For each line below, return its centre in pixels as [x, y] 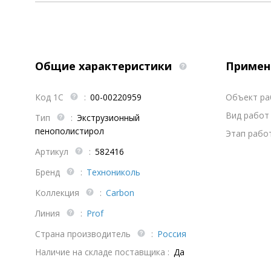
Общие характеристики [105, 66]
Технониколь [113, 172]
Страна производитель [84, 234]
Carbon [120, 193]
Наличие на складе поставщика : [102, 252]
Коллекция [58, 193]
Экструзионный [108, 118]
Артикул [53, 152]
